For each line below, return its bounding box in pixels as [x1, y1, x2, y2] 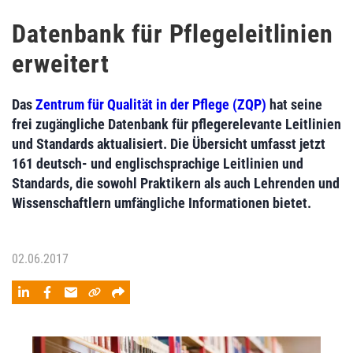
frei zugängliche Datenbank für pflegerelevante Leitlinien [12, 116, 341, 132]
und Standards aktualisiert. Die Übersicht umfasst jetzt [12, 136, 325, 152]
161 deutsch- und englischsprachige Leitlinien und [12, 155, 303, 172]
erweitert [12, 49, 110, 79]
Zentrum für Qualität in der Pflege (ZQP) [35, 96, 266, 113]
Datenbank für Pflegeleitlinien [12, 19, 333, 49]
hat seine [266, 96, 322, 113]
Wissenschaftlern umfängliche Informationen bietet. [12, 195, 311, 211]
